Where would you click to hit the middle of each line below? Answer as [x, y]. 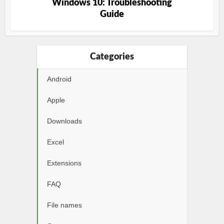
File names [64, 205]
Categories [112, 57]
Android [59, 79]
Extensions [64, 163]
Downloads [64, 121]
